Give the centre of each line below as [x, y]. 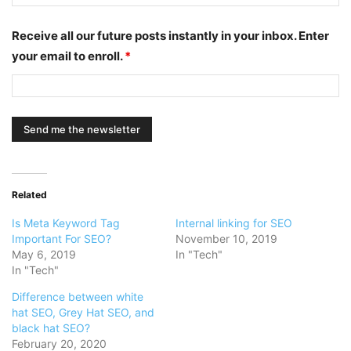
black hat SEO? [51, 328]
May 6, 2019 [44, 255]
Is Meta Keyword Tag [66, 223]
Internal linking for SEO [234, 223]
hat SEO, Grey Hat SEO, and [83, 313]
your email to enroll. [68, 56]
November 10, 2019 [226, 239]
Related [29, 195]
